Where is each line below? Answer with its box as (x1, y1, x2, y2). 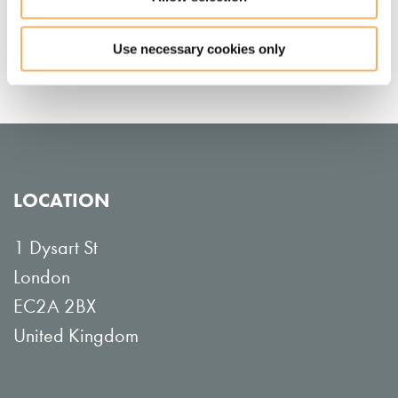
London (13, 266, 70, 289)
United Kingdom (13, 324, 139, 347)
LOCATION (13, 188, 110, 212)
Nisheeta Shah (13, 18, 85, 33)
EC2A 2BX (13, 295, 96, 318)
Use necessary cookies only (113, 41, 285, 56)
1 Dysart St (13, 236, 98, 259)
